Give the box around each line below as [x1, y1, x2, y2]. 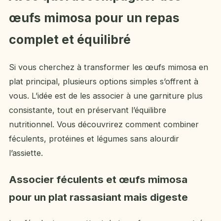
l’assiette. [9, 148, 43, 158]
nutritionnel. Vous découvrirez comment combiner [9, 119, 199, 130]
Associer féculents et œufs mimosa [9, 173, 187, 185]
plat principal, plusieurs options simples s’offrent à [9, 76, 198, 87]
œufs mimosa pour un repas [9, 10, 180, 26]
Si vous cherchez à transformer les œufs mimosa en [9, 62, 208, 73]
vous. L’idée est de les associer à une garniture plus [9, 91, 203, 101]
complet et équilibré [9, 32, 131, 47]
